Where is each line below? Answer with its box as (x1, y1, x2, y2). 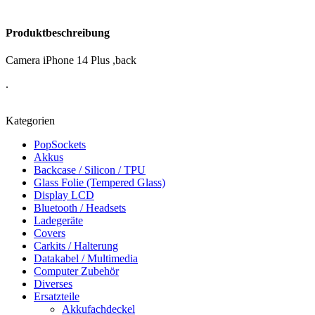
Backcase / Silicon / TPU (34, 164, 146, 176)
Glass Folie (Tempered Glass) (34, 176, 165, 189)
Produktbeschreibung (6, 27, 110, 39)
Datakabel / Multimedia (34, 252, 138, 265)
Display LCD (34, 189, 94, 202)
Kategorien (6, 115, 55, 127)
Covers (34, 227, 65, 240)
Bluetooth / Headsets (34, 202, 126, 214)
